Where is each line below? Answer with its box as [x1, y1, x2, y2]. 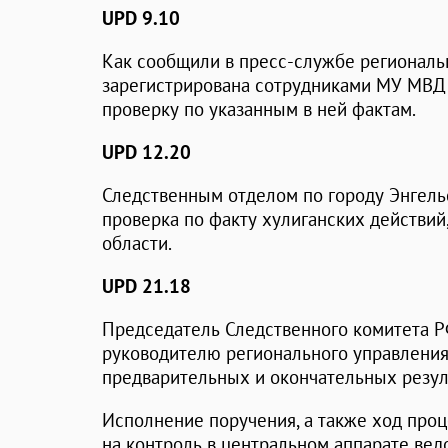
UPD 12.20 [102, 140, 191, 165]
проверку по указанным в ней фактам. [102, 97, 416, 122]
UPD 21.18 [102, 274, 191, 299]
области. [102, 231, 172, 256]
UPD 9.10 [102, 6, 180, 31]
